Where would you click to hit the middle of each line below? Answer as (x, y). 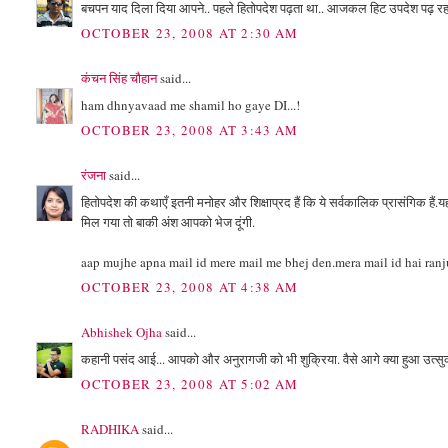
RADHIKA (110, 429)
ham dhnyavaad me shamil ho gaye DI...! (191, 104)
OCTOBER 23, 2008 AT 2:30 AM (190, 33)
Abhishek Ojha (122, 332)
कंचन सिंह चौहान (119, 78)
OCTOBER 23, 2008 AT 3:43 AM (190, 130)
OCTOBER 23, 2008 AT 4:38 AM (190, 287)
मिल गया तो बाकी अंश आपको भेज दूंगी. (168, 221)
